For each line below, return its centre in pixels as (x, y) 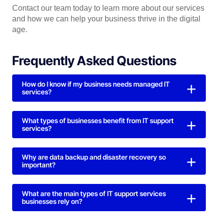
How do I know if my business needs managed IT (96, 84)
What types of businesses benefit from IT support (98, 121)
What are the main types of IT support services (94, 194)
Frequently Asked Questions (94, 61)
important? (39, 165)
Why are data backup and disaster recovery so (94, 157)
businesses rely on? (52, 201)
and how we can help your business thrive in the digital (106, 19)
